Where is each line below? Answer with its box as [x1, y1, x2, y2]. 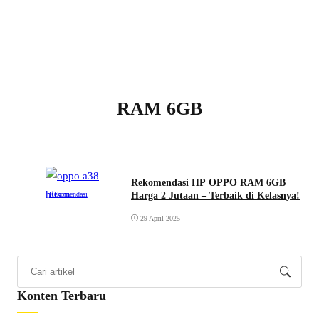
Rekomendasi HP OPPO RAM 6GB [131, 177, 286, 189]
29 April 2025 [140, 214, 180, 223]
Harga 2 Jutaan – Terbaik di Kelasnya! [131, 190, 300, 202]
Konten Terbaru [17, 288, 106, 303]
